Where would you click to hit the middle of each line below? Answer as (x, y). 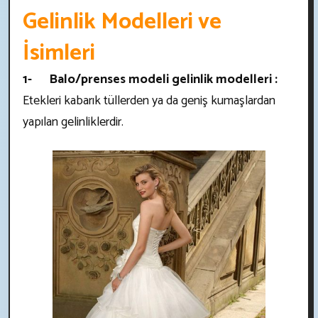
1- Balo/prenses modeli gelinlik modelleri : (150, 79)
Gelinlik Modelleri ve (122, 22)
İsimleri (59, 53)
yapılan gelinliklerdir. (73, 122)
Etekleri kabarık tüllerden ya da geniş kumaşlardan (149, 100)
